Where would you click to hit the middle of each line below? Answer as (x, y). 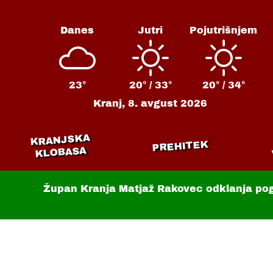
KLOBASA (61, 152)
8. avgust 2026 (168, 103)
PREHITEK (180, 146)
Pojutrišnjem (224, 30)
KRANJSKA (60, 140)
